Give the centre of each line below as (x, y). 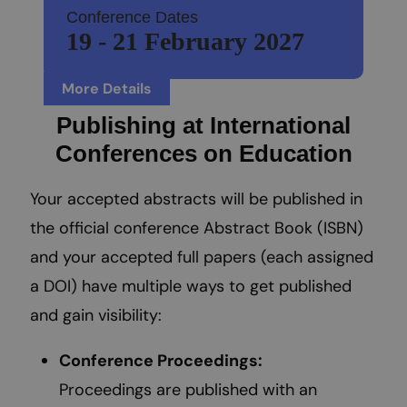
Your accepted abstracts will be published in (196, 199)
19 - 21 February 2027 (185, 41)
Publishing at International (203, 125)
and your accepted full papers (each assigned (202, 257)
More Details (107, 89)
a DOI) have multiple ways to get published (191, 286)
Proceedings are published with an (188, 390)
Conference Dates (132, 17)
